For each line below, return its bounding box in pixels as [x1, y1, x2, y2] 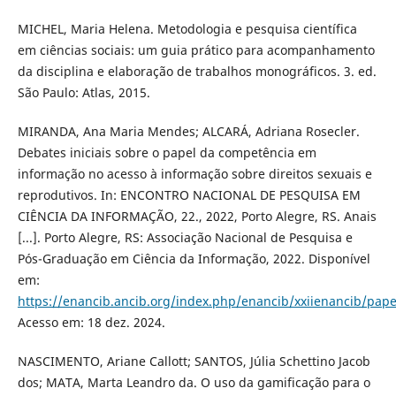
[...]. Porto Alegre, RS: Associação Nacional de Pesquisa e [17, 228, 353, 246]
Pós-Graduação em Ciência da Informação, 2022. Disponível [17, 249, 370, 267]
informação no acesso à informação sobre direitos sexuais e [17, 164, 372, 182]
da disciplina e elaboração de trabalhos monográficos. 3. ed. [17, 62, 377, 80]
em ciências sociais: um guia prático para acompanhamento [17, 41, 375, 58]
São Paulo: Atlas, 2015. [17, 83, 150, 101]
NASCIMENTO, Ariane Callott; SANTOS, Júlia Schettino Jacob [17, 352, 370, 369]
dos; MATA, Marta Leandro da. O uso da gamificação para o [17, 373, 370, 391]
